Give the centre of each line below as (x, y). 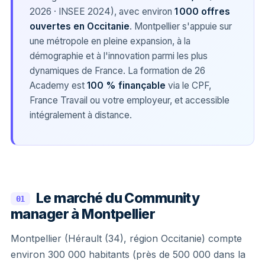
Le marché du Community (118, 198)
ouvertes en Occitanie (80, 26)
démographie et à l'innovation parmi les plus (119, 56)
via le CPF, (188, 85)
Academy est (58, 85)
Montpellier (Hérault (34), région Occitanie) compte (126, 238)
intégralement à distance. (81, 115)
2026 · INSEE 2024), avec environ (102, 11)
